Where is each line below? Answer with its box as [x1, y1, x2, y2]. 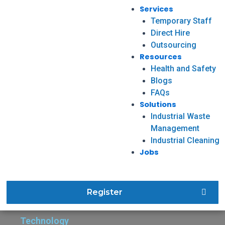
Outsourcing [150, 40, 196, 50]
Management [150, 123, 199, 133]
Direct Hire [150, 28, 190, 38]
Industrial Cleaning [150, 135, 219, 145]
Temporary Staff [150, 16, 212, 26]
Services [139, 4, 173, 14]
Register [87, 187, 123, 197]
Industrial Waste [150, 111, 210, 121]
